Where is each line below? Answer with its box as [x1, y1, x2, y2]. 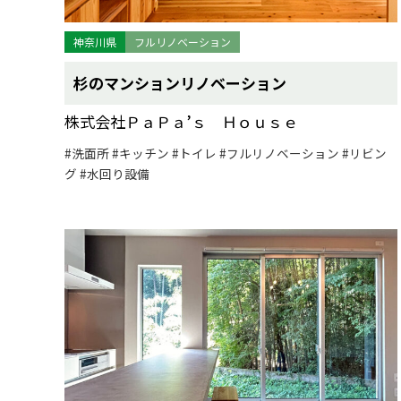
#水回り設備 [80, 165, 149, 183]
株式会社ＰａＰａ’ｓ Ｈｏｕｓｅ [64, 110, 298, 132]
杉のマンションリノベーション [73, 72, 286, 94]
